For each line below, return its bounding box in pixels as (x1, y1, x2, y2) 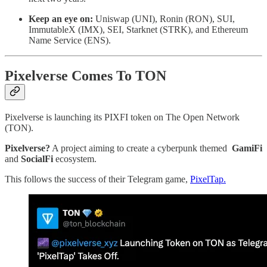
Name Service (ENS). (29, 35, 111, 45)
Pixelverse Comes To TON (5, 68, 166, 84)
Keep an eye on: (29, 13, 93, 24)
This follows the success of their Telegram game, (5, 174, 190, 185)
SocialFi (21, 154, 53, 164)
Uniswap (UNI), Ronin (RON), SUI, (93, 13, 235, 24)
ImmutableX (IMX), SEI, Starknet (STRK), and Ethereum (29, 24, 248, 35)
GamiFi (232, 143, 262, 154)
